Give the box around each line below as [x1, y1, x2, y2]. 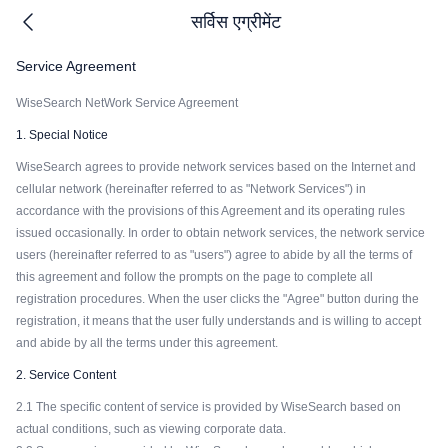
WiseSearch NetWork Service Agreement [16, 96, 238, 110]
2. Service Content [16, 368, 116, 382]
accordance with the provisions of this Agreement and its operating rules [16, 204, 405, 218]
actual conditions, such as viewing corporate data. [16, 422, 286, 436]
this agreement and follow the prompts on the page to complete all [16, 270, 373, 284]
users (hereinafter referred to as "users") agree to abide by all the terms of [16, 248, 412, 262]
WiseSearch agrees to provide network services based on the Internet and [16, 160, 416, 174]
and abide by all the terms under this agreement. [16, 336, 278, 350]
